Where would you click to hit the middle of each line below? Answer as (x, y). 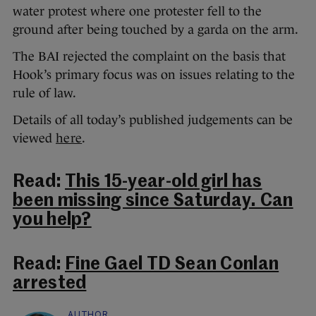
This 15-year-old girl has (164, 183)
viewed (34, 139)
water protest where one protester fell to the (137, 12)
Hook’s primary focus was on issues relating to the (154, 75)
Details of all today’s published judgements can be (153, 120)
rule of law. (44, 93)
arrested (50, 284)
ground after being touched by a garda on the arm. (156, 30)
